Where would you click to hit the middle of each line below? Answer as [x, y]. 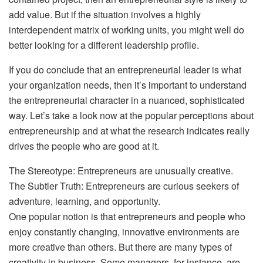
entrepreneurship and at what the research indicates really [129, 130]
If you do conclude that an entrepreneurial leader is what [125, 69]
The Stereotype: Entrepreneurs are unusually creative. [121, 170]
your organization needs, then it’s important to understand [128, 85]
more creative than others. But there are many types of [120, 247]
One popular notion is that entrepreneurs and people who [127, 216]
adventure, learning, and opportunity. [85, 201]
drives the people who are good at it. [84, 146]
